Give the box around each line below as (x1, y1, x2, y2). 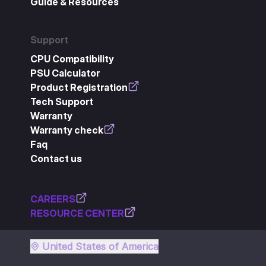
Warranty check (30, 123, 103, 136)
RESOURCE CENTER (30, 207, 124, 219)
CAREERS (30, 192, 75, 205)
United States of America (42, 240, 159, 252)
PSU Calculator (30, 66, 100, 79)
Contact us (30, 152, 82, 164)
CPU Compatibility (30, 52, 114, 65)
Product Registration (30, 81, 128, 93)
